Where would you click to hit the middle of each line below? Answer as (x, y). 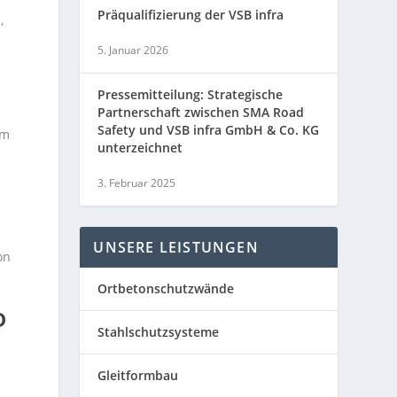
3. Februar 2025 (137, 183)
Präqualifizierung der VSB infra (191, 15)
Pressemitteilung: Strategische (191, 95)
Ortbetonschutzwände (166, 289)
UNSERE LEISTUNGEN (176, 248)
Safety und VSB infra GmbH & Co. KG (209, 130)
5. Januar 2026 (133, 51)
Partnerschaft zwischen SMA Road (201, 113)
